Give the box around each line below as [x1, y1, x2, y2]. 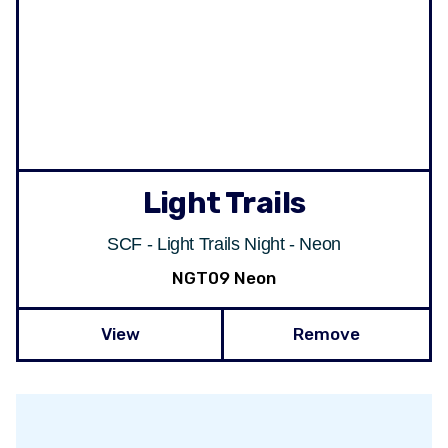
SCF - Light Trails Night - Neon [107, 234, 341, 254]
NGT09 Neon [172, 267, 276, 288]
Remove [293, 323, 360, 344]
